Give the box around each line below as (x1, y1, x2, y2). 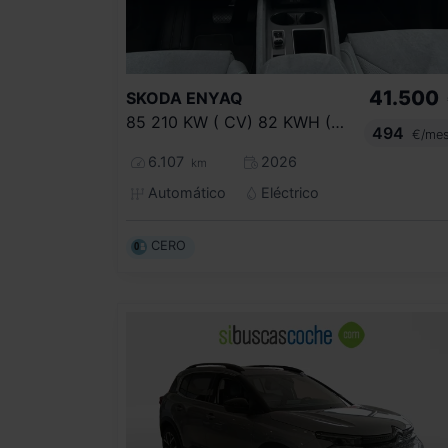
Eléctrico (256, 183, 319, 201)
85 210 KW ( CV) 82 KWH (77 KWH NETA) (331, 111, 344, 132)
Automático (143, 183, 226, 201)
